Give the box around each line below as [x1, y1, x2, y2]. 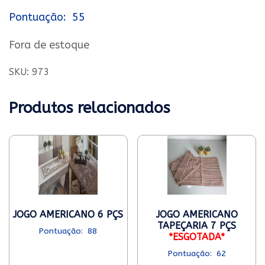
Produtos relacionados [9, 99, 170, 118]
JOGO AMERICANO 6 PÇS [13, 209, 124, 221]
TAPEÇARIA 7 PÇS [157, 220, 237, 232]
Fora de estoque [9, 38, 89, 52]
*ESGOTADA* [169, 231, 225, 243]
